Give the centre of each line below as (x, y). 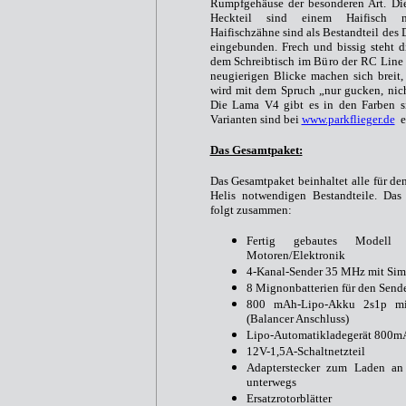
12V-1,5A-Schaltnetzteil (305, 351)
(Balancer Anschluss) (297, 319)
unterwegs (271, 382)
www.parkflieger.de (348, 119)
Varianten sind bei (256, 119)
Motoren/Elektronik (295, 255)
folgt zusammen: (251, 210)
